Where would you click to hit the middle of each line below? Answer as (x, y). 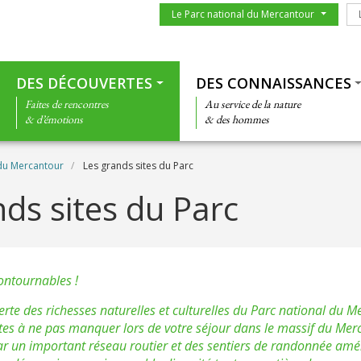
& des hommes (237, 119)
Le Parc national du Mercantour (243, 14)
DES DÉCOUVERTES (84, 83)
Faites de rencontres (66, 104)
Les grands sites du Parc (137, 166)
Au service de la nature (252, 104)
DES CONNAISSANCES (273, 83)
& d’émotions (54, 119)
